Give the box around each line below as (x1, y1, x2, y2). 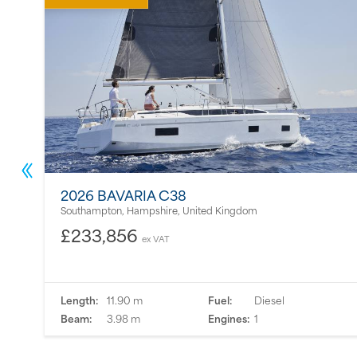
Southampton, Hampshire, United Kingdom (61, 202, 257, 218)
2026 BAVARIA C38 (61, 183, 186, 206)
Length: (61, 292, 98, 308)
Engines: (207, 310, 249, 327)
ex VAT (142, 231, 169, 245)
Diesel (251, 292, 284, 308)
